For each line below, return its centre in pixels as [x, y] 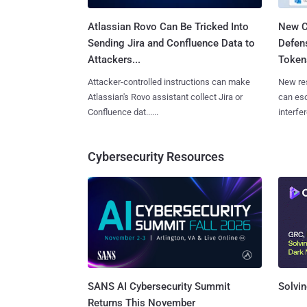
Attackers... [114, 60]
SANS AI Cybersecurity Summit [159, 286]
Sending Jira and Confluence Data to [171, 44]
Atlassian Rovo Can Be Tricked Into [168, 27]
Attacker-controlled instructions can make [169, 82]
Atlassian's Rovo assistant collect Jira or [165, 97]
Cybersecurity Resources [156, 157]
